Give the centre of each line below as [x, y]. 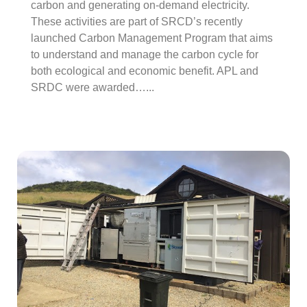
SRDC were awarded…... [93, 87]
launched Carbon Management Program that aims [152, 38]
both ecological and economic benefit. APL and [145, 71]
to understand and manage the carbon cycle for [145, 54]
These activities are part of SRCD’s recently [137, 22]
